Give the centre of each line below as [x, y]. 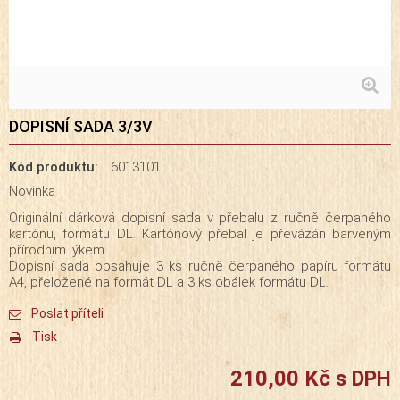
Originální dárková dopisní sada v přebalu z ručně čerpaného [200, 217]
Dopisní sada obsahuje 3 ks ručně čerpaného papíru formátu [200, 266]
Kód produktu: [54, 167]
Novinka [32, 191]
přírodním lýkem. [58, 250]
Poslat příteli [67, 313]
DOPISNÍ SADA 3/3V [81, 126]
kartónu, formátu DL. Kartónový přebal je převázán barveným [200, 233]
